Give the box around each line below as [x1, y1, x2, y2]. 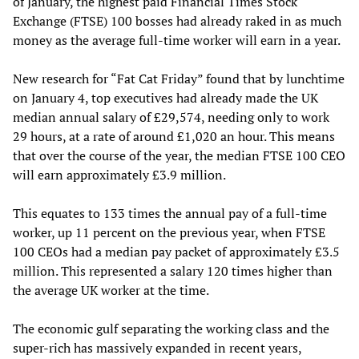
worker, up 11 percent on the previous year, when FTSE [13, 223, 325, 241]
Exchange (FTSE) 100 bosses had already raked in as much [13, 11, 341, 30]
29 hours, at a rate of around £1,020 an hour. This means [13, 127, 335, 145]
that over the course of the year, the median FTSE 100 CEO [13, 146, 345, 164]
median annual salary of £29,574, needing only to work [13, 107, 329, 126]
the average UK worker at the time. [13, 280, 209, 299]
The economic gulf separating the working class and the [13, 319, 329, 337]
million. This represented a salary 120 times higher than [13, 261, 333, 280]
